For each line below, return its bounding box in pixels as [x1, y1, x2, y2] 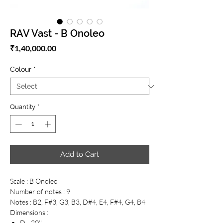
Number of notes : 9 [10, 187, 70, 196]
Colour [10, 65, 31, 74]
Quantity [10, 103, 35, 111]
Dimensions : [10, 208, 50, 217]
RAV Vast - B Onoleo [10, 27, 105, 40]
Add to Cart [60, 149, 99, 159]
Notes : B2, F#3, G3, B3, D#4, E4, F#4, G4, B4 [10, 197, 145, 206]
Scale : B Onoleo [10, 176, 58, 185]
